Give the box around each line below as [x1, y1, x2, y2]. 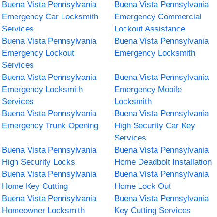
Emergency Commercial [114, 12, 201, 21]
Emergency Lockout [2, 48, 75, 58]
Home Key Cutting [2, 181, 68, 191]
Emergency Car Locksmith [2, 12, 99, 21]
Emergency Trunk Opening [2, 121, 99, 130]
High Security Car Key [114, 121, 195, 130]
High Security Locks [2, 157, 76, 167]
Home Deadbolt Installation [114, 157, 212, 167]
